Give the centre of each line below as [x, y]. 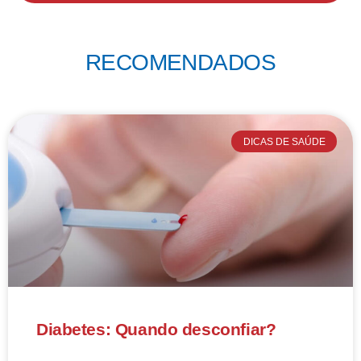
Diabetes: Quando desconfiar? [156, 330]
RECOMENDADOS [180, 63]
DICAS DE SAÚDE [284, 141]
